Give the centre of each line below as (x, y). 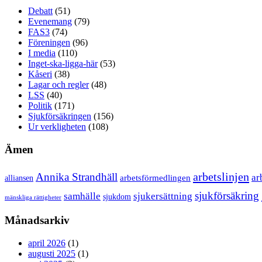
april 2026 (47, 243)
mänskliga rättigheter (33, 197)
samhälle (82, 196)
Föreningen (49, 43)
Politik (40, 106)
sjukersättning (163, 196)
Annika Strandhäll (77, 177)
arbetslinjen (221, 176)
